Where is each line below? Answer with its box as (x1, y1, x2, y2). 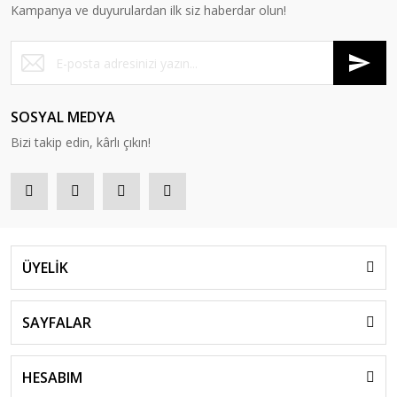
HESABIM (22, 368, 82, 387)
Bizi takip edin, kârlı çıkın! (11, 134, 151, 151)
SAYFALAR (22, 313, 91, 332)
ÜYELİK (22, 258, 68, 277)
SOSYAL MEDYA (11, 107, 115, 127)
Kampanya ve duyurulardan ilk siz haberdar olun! (11, 2, 286, 19)
